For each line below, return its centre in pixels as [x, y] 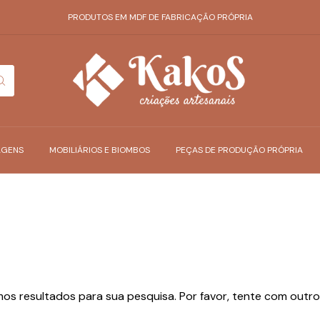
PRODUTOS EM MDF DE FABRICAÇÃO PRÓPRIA [160, 17]
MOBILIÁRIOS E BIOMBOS [99, 150]
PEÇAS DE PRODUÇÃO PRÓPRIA [239, 150]
